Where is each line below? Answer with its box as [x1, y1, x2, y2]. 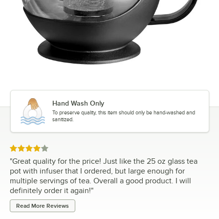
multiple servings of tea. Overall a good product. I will [10, 176, 191, 186]
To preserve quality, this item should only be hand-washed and [52, 109, 195, 116]
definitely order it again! [10, 186, 91, 196]
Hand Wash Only [52, 99, 104, 108]
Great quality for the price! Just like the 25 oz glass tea [12, 157, 197, 166]
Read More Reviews [16, 202, 69, 210]
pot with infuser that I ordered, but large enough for [10, 167, 185, 176]
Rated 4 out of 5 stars [9, 145, 75, 153]
